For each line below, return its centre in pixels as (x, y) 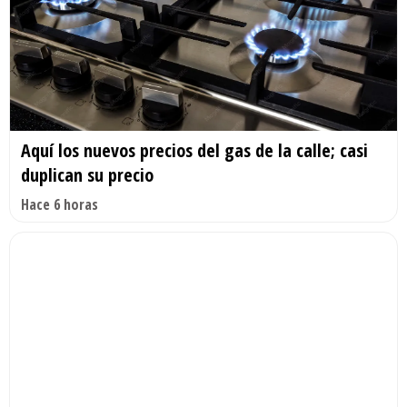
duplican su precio (87, 175)
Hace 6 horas (60, 205)
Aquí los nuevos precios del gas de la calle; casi (194, 151)
